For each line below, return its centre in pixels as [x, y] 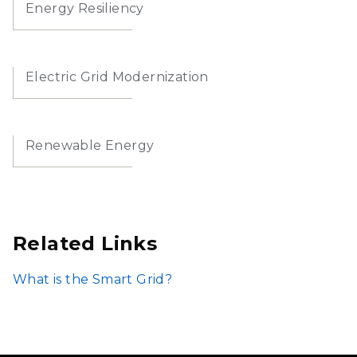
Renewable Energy [90, 145]
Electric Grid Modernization [117, 76]
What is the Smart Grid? [93, 279]
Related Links [85, 243]
